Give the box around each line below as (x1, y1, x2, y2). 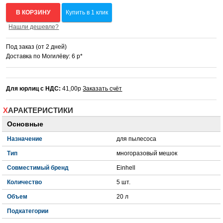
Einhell (116, 164, 136, 172)
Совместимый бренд (7, 164, 69, 172)
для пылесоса (116, 135, 157, 143)
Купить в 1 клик (66, 9, 109, 16)
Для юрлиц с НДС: (6, 85, 61, 93)
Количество (7, 179, 42, 186)
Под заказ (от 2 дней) (6, 43, 67, 51)
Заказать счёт (83, 85, 122, 93)
